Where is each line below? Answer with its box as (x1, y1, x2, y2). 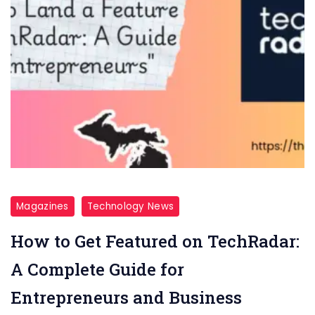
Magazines (16, 200, 69, 213)
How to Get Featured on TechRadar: (11, 230, 300, 252)
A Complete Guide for (11, 258, 184, 281)
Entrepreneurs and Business (11, 286, 242, 309)
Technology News (86, 200, 174, 213)
